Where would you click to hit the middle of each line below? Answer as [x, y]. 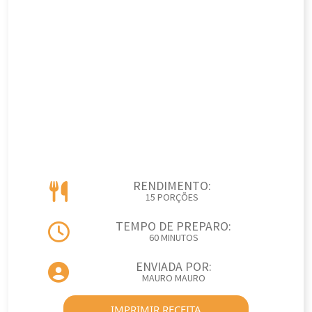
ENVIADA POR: [173, 267]
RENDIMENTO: [172, 186]
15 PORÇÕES [172, 198]
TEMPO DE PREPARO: [173, 227]
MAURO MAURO [173, 279]
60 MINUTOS [173, 238]
